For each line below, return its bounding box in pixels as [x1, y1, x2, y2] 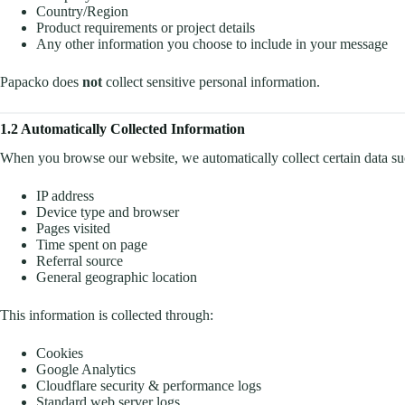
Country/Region [36, 3, 128, 19]
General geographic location [36, 269, 197, 286]
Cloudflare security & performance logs [36, 378, 261, 394]
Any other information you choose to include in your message [36, 35, 388, 52]
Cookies [36, 345, 83, 362]
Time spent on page [36, 237, 147, 253]
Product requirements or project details [36, 19, 255, 35]
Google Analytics [36, 362, 136, 378]
